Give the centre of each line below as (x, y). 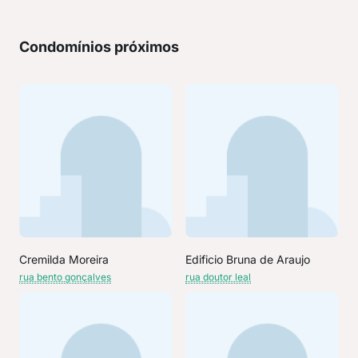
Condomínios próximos (99, 47)
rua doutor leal (218, 277)
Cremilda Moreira (64, 259)
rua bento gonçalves (65, 277)
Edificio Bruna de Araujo (248, 259)
